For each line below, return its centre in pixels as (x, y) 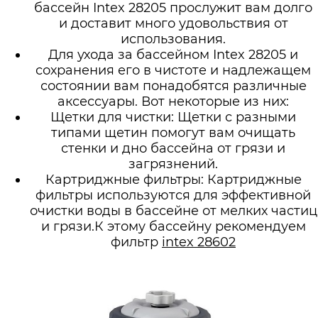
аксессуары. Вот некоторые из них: (173, 101)
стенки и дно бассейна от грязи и (173, 148)
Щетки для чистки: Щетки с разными (173, 117)
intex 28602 (199, 242)
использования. (173, 39)
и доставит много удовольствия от (173, 23)
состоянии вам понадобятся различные (173, 86)
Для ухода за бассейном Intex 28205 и (173, 54)
